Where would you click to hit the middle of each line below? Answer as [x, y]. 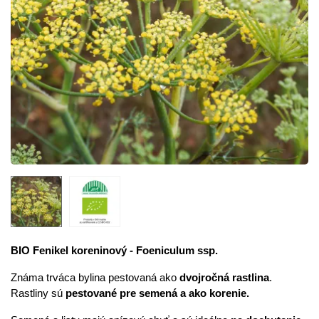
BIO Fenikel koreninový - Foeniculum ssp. [114, 250]
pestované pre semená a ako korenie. [156, 293]
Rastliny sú [37, 293]
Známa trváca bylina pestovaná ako [95, 277]
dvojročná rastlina [224, 277]
